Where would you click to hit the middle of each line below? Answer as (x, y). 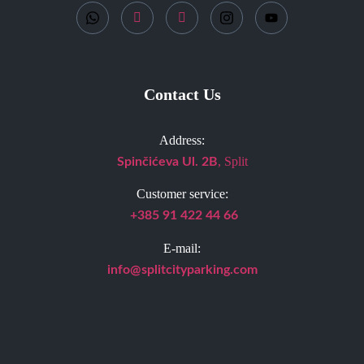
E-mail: (182, 248)
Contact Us (182, 95)
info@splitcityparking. (170, 269)
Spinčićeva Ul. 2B (167, 162)
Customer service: (182, 194)
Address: (182, 141)
